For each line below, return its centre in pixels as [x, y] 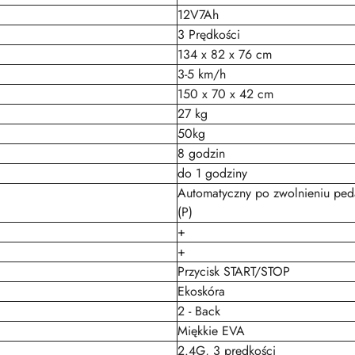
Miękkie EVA [211, 331]
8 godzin [201, 153]
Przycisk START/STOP [234, 271]
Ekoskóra [201, 291]
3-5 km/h [202, 74]
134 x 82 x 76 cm [225, 54]
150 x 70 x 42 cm [225, 94]
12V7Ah [198, 15]
